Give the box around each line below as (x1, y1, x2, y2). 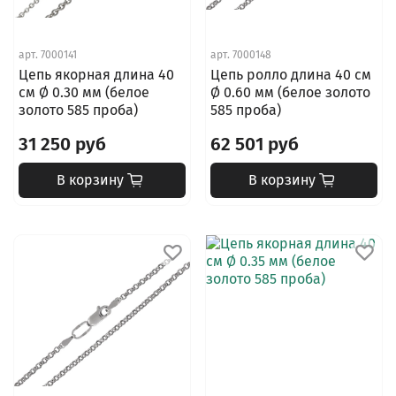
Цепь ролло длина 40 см (209, 65, 371, 83)
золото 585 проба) (18, 101, 138, 118)
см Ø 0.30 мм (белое (18, 83, 149, 101)
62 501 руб (209, 133, 299, 156)
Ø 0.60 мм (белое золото (209, 83, 370, 101)
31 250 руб (18, 133, 106, 156)
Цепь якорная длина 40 (18, 65, 174, 83)
